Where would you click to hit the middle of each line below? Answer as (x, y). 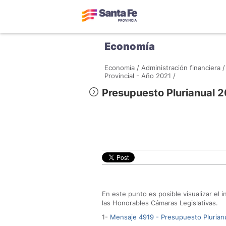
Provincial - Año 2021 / (140, 76)
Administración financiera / (183, 68)
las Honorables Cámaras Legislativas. (160, 203)
